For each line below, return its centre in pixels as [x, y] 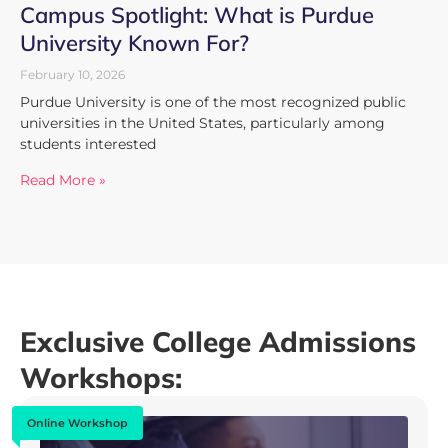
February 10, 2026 [72, 74]
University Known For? [134, 42]
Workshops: [101, 377]
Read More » [63, 179]
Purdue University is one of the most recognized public [213, 101]
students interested [88, 143]
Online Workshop [77, 422]
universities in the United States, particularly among [202, 122]
